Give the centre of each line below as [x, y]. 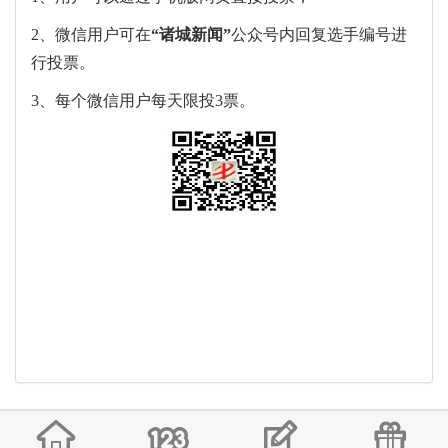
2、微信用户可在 [91, 34]
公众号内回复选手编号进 [319, 34]
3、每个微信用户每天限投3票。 [143, 100]
